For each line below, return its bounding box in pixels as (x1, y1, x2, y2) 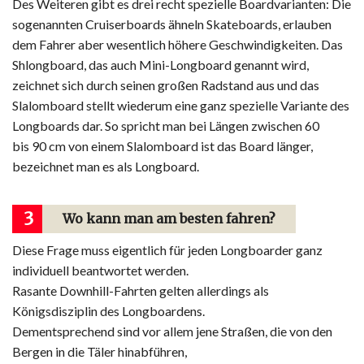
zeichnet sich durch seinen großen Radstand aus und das (12, 77, 319, 93)
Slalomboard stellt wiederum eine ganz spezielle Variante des (12, 97, 349, 114)
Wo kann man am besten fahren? (63, 210, 275, 227)
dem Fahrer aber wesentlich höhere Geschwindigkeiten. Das (12, 37, 343, 53)
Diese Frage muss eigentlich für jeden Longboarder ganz (12, 242, 323, 258)
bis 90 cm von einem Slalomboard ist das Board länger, (12, 138, 313, 154)
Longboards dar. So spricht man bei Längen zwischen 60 (12, 118, 319, 134)
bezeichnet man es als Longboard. (12, 158, 199, 175)
